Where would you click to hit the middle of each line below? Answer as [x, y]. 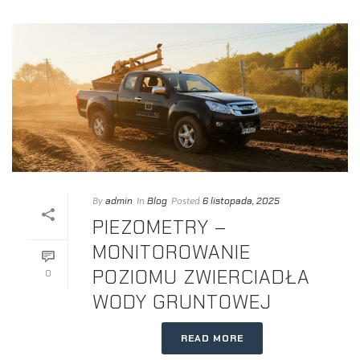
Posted [186, 201]
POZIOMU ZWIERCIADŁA [201, 277]
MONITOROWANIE [172, 252]
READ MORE [212, 339]
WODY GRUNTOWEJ [182, 302]
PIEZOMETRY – [160, 227]
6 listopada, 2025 [241, 201]
